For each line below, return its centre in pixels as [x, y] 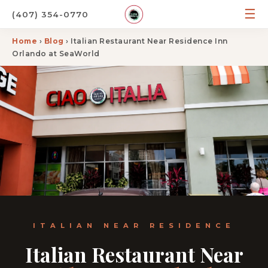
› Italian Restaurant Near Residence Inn [146, 41]
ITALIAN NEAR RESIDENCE [134, 226]
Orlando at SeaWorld [56, 54]
